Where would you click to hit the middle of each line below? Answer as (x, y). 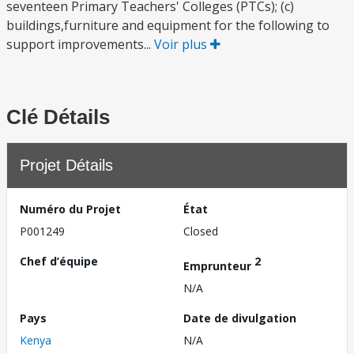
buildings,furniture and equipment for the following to (168, 25)
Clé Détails (58, 117)
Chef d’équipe (59, 261)
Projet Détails (66, 165)
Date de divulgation (240, 318)
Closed (201, 231)
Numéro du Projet (70, 209)
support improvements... (80, 44)
